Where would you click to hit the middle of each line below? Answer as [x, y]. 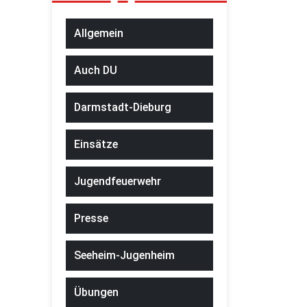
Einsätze [96, 145]
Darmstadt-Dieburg [123, 108]
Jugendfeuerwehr [118, 182]
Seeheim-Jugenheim [124, 256]
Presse [91, 219]
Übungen [96, 293]
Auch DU [96, 71]
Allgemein [99, 34]
